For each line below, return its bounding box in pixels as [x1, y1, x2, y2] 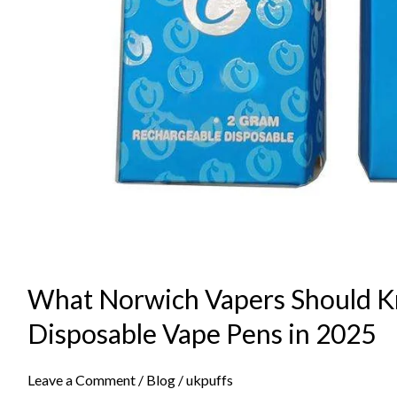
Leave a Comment [27, 371, 136, 389]
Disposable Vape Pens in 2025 [27, 317, 376, 350]
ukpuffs [185, 371, 233, 389]
